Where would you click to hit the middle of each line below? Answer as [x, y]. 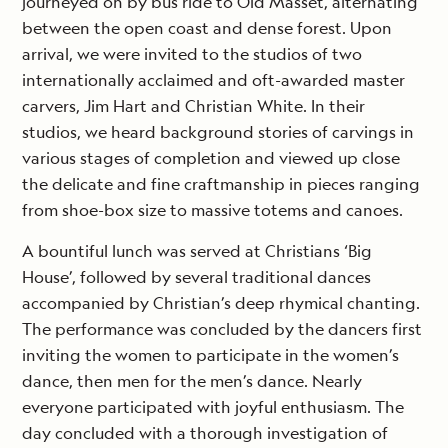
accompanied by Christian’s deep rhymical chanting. [221, 303]
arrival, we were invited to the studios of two [192, 54]
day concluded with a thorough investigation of [205, 433]
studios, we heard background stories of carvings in [218, 132]
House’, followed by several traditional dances [196, 277]
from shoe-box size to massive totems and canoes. [212, 210]
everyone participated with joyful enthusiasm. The [213, 407]
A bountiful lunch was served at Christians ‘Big [197, 251]
